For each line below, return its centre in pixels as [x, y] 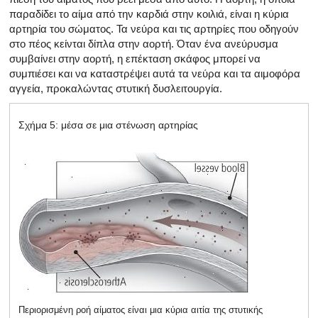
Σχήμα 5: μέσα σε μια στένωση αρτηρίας [108, 125]
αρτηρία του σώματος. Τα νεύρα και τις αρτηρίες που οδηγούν [154, 28]
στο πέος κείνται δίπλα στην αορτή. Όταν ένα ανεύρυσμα [144, 43]
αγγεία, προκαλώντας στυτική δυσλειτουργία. [116, 88]
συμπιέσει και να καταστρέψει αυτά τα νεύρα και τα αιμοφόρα [155, 73]
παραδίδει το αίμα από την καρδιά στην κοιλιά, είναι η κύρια [149, 13]
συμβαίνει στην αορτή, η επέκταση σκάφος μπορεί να [135, 58]
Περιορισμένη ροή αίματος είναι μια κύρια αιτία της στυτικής [141, 309]
